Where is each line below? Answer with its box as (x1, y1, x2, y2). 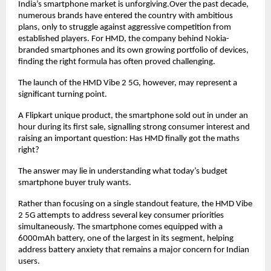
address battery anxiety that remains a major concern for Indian (18, 246, 249, 255)
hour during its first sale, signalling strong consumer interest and (18, 123, 250, 132)
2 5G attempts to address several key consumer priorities (18, 211, 224, 220)
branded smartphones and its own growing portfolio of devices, (18, 46, 249, 55)
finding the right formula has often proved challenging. (18, 57, 215, 67)
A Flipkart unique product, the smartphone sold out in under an (18, 111, 248, 120)
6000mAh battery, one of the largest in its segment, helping (18, 234, 233, 243)
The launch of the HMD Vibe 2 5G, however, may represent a (18, 79, 237, 88)
